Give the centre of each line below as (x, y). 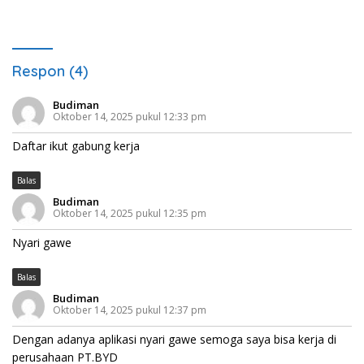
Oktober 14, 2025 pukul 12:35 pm (130, 214)
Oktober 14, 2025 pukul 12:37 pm (130, 310)
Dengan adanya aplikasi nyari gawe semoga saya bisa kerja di (174, 340)
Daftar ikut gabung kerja (76, 146)
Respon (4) (50, 71)
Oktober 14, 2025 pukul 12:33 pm (130, 117)
